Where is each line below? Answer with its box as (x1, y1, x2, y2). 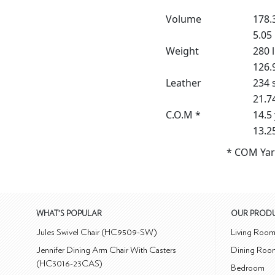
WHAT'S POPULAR (36, 210, 103, 219)
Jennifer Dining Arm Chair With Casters (36, 246, 177, 255)
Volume (166, 12, 201, 26)
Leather (166, 76, 201, 90)
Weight (166, 44, 199, 58)
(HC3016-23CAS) (36, 259, 103, 269)
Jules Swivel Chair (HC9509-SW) (36, 228, 158, 238)
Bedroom (231, 263, 265, 273)
